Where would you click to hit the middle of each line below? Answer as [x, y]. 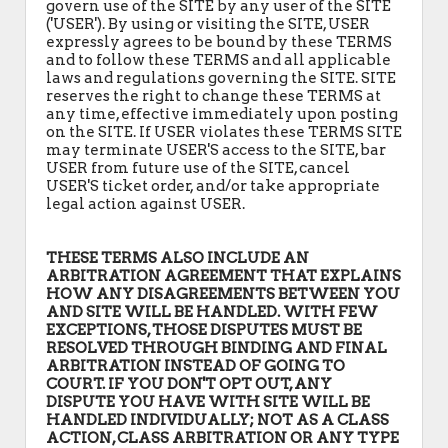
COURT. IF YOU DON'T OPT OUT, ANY [189, 384]
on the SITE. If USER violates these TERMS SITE [224, 132]
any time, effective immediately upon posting [222, 114]
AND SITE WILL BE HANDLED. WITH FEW [212, 312]
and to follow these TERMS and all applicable [218, 60]
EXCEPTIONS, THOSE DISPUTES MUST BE [204, 330]
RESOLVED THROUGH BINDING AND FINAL [216, 348]
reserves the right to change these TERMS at [213, 96]
